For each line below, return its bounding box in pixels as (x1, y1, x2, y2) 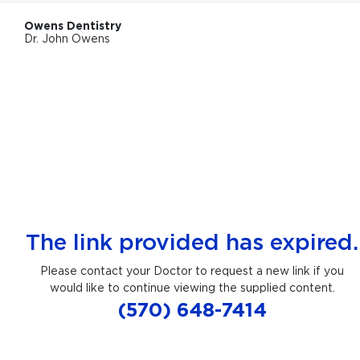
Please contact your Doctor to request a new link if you (40, 263, 344, 277)
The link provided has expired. (26, 227, 358, 256)
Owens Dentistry (24, 18, 121, 33)
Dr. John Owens (24, 31, 110, 45)
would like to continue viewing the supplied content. (49, 280, 335, 294)
